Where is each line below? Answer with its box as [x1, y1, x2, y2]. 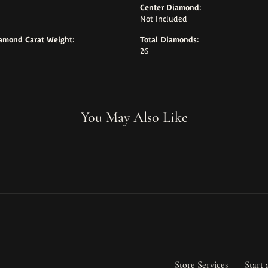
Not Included [140, 14, 187, 24]
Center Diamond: [140, 3, 202, 13]
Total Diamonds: [140, 35, 199, 45]
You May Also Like [80, 109, 188, 127]
